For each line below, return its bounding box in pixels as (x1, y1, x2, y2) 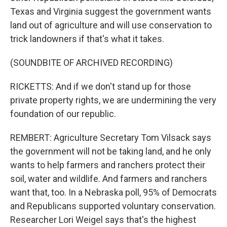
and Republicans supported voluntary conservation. (10, 201, 216, 211)
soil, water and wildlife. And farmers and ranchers (10, 173, 207, 184)
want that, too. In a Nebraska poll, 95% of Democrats (10, 187, 217, 198)
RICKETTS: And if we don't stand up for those (10, 81, 191, 92)
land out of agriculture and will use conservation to (10, 20, 212, 30)
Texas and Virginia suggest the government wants (10, 6, 211, 17)
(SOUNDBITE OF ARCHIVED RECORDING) (10, 57, 173, 68)
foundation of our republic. (10, 108, 116, 119)
